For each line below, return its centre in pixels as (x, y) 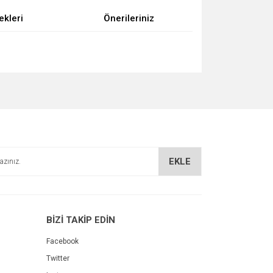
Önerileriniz (129, 18)
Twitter (58, 258)
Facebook (62, 241)
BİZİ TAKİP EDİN (81, 220)
